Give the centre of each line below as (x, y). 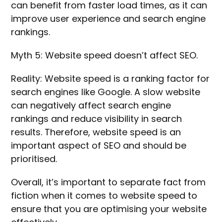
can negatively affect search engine (91, 106)
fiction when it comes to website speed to (104, 196)
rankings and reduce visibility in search (97, 119)
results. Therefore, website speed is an (96, 132)
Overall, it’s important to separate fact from (109, 182)
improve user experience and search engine (109, 19)
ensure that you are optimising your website (109, 209)
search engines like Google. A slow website (106, 92)
